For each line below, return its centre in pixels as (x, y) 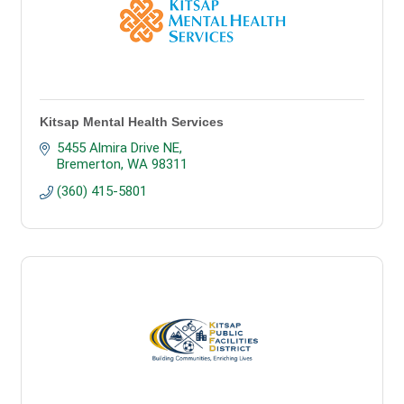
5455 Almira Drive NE (118, 148)
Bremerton (88, 164)
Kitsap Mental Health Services (132, 122)
